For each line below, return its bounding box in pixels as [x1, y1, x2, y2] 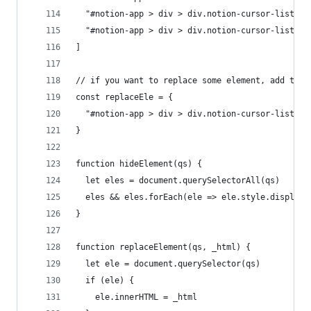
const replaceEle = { [76, 92, 173, 102]
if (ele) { [76, 276, 134, 285]
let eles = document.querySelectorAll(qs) [76, 176, 280, 185]
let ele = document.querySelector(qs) [76, 259, 260, 269]
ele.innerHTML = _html [76, 292, 197, 302]
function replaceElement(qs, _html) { [76, 242, 251, 252]
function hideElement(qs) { [76, 159, 202, 169]
